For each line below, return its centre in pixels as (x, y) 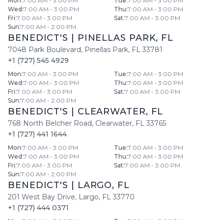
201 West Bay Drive (41, 197)
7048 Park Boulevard (44, 50)
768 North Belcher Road (50, 123)
